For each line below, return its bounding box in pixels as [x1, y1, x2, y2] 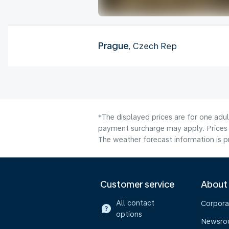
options [116, 210, 142, 218]
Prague [98, 40, 128, 51]
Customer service [100, 179, 174, 190]
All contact [116, 199, 154, 207]
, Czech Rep [128, 41, 177, 51]
